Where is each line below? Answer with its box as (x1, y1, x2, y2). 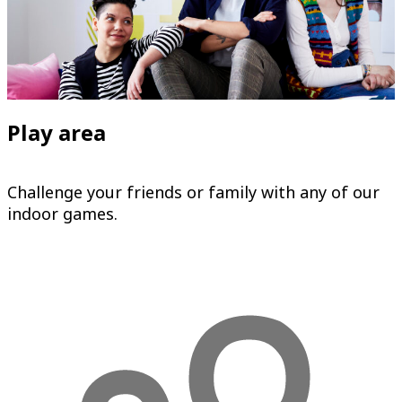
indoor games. (7, 202, 118, 224)
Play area (7, 117, 106, 147)
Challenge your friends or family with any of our (7, 180, 380, 203)
